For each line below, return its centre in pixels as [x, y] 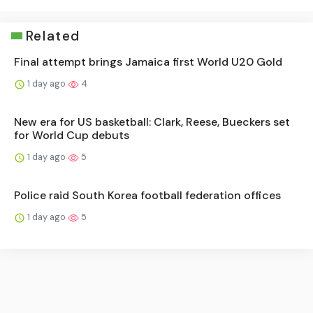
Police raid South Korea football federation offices [147, 195]
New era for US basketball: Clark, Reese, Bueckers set [152, 122]
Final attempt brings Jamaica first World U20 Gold [148, 61]
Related [53, 36]
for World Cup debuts [72, 135]
